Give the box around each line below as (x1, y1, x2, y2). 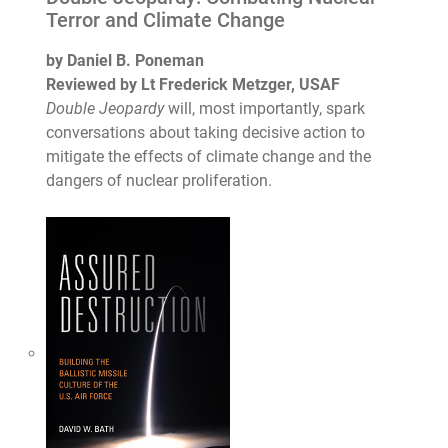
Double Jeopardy (46, 98, 169, 118)
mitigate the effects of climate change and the (46, 146, 372, 166)
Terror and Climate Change (46, 9, 286, 33)
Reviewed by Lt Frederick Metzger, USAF (46, 74, 345, 94)
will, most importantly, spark (168, 98, 366, 118)
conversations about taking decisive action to (46, 122, 366, 142)
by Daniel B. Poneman (46, 50, 205, 70)
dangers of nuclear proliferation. (46, 170, 277, 190)
